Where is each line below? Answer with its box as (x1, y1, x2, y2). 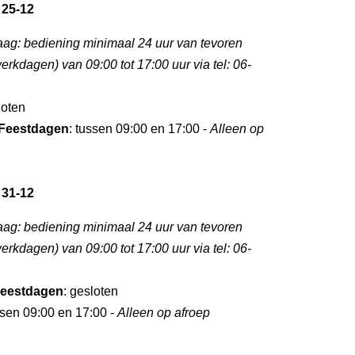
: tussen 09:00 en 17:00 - (69, 122, 210, 136)
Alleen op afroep (117, 306, 210, 319)
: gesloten (63, 284, 118, 298)
